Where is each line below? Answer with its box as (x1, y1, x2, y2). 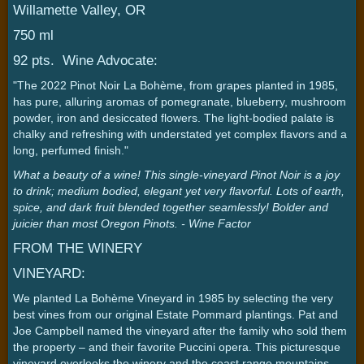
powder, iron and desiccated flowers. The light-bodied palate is (13, 110, 334, 124)
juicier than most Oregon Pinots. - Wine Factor (13, 216, 251, 230)
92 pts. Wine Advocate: (13, 52, 158, 68)
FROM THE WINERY (13, 240, 142, 256)
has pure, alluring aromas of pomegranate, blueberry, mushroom (13, 94, 346, 108)
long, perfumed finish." (13, 143, 128, 157)
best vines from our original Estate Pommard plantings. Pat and (13, 307, 338, 321)
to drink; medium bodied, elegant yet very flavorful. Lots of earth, (13, 184, 344, 197)
